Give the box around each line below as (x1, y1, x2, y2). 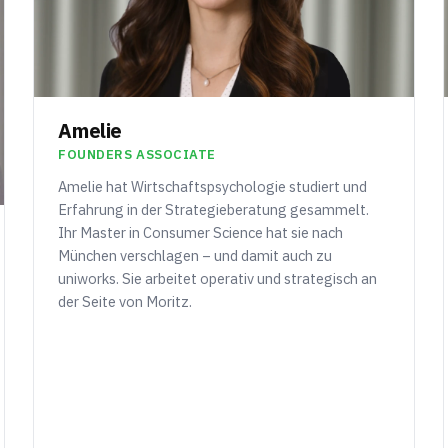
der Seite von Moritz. (58, 292, 193, 312)
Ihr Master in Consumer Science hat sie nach (58, 223, 344, 243)
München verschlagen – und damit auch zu (58, 246, 333, 266)
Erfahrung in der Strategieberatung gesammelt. (58, 200, 370, 220)
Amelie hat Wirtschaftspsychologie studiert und (58, 177, 368, 197)
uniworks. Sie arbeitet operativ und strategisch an (58, 269, 378, 289)
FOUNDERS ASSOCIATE (58, 146, 216, 164)
